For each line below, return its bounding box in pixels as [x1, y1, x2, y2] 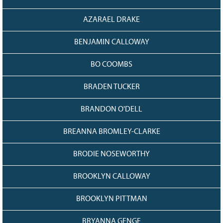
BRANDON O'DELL [81, 106, 142, 113]
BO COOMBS [91, 61, 132, 69]
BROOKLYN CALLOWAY [73, 173, 150, 181]
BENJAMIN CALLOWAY [74, 38, 149, 46]
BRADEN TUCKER [83, 83, 140, 91]
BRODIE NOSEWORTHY [73, 150, 150, 158]
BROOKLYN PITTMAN [76, 195, 147, 203]
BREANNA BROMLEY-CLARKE [63, 128, 160, 136]
